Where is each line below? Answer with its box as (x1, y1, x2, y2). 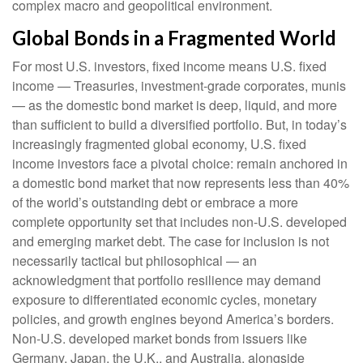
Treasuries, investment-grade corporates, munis (70, 76, 346, 96)
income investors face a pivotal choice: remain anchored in (12, 154, 348, 173)
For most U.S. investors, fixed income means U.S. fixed (12, 57, 327, 76)
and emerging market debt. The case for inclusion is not (12, 232, 329, 251)
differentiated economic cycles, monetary (83, 290, 317, 310)
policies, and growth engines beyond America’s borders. (12, 310, 334, 329)
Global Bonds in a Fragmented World (11, 26, 336, 50)
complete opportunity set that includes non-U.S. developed (12, 212, 347, 232)
